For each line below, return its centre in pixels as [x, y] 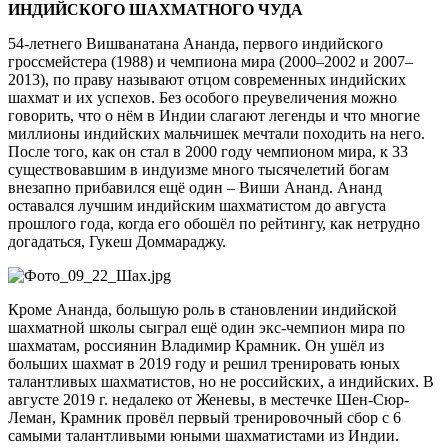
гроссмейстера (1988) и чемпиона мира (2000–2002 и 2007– [210, 61]
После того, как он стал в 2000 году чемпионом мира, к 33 [208, 151]
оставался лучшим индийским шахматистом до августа [197, 205]
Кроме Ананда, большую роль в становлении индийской [202, 309]
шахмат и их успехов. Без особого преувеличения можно [202, 97]
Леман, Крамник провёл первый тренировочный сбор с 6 [204, 417]
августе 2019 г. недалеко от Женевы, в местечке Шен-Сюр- [208, 399]
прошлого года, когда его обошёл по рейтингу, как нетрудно [214, 223]
